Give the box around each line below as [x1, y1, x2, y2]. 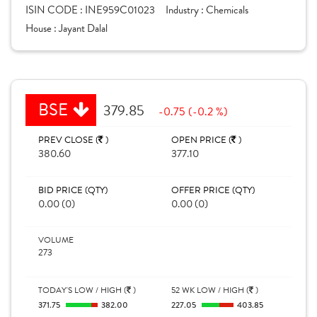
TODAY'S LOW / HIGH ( [38, 284, 127, 296]
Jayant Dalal [59, 21, 108, 36]
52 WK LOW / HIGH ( [171, 284, 249, 296]
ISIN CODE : [25, 2, 85, 18]
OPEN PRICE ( [171, 133, 231, 147]
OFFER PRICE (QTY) [171, 183, 255, 197]
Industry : [166, 2, 206, 18]
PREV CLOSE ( [38, 133, 98, 147]
